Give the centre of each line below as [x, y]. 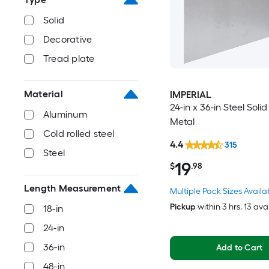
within [209, 207]
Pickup [183, 207]
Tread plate [69, 59]
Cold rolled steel [79, 134]
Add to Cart [239, 247]
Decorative [68, 39]
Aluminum [65, 114]
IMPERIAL [190, 95]
